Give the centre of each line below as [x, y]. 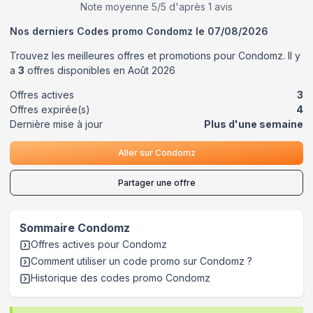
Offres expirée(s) [50, 109]
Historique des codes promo [98, 277]
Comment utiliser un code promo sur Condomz [138, 261]
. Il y [292, 55]
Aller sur [136, 153]
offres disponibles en [76, 70]
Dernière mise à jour [56, 124]
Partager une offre [156, 182]
